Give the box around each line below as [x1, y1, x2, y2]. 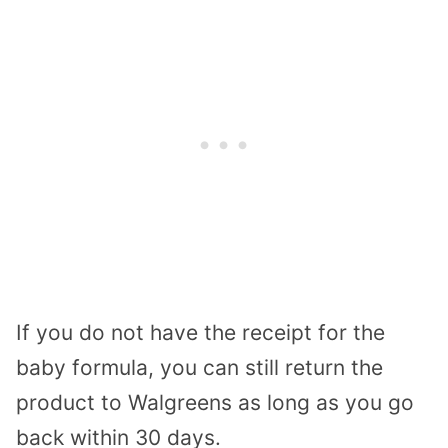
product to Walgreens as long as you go [16, 390, 414, 416]
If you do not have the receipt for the [16, 320, 385, 346]
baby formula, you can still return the [16, 355, 383, 381]
